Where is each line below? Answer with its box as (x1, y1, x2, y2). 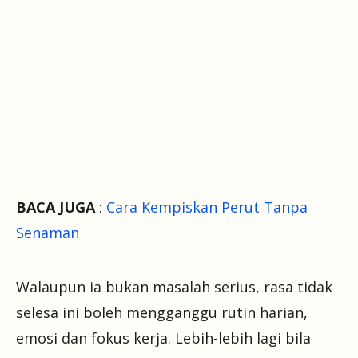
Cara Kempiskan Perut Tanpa (106, 197, 308, 217)
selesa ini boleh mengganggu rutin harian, (16, 303, 308, 323)
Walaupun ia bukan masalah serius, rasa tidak (16, 277, 332, 297)
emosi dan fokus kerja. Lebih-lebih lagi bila (16, 328, 311, 348)
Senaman (16, 223, 79, 243)
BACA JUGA (16, 197, 95, 217)
